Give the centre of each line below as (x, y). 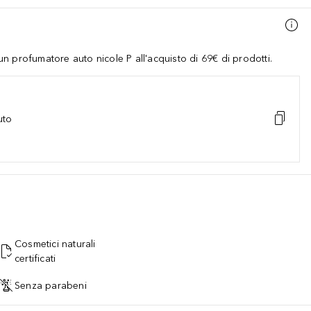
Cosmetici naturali (55, 244)
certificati (35, 259)
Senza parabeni (51, 285)
